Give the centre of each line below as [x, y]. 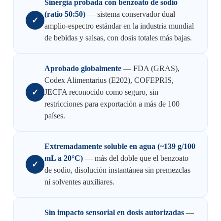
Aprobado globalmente [83, 69]
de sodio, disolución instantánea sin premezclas [117, 170]
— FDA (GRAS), [150, 69]
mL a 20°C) [63, 158]
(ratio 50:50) [65, 14]
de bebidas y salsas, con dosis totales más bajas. [118, 38]
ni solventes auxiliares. [79, 182]
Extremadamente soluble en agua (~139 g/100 [120, 147]
